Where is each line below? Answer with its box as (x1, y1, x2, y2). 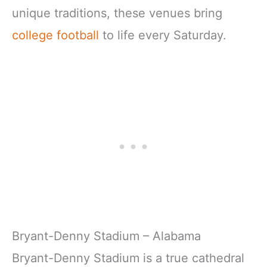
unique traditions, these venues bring (12, 5, 222, 20)
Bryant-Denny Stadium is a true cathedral (12, 250, 244, 265)
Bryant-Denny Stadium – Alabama (12, 228, 201, 243)
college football (12, 27, 99, 42)
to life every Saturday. (99, 27, 226, 42)
